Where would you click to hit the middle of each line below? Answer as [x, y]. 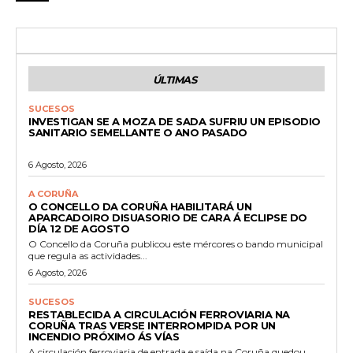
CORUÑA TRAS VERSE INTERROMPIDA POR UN [152, 325]
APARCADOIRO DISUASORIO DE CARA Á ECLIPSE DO [168, 217]
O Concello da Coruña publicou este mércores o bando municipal [176, 243]
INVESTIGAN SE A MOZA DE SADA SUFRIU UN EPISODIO [175, 121]
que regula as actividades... [88, 255]
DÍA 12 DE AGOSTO [79, 228]
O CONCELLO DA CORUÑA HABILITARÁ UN [140, 206]
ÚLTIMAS [175, 79]
